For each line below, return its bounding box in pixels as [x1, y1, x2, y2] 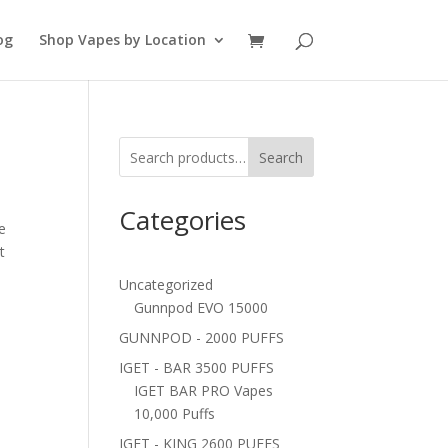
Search [258, 147, 303, 167]
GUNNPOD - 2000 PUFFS [119, 328, 285, 347]
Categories [119, 202, 247, 238]
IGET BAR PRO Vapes [134, 381, 274, 400]
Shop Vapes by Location [38, 30, 206, 49]
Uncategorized [119, 275, 214, 294]
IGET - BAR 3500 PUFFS [119, 358, 275, 377]
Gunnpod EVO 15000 [134, 298, 269, 317]
